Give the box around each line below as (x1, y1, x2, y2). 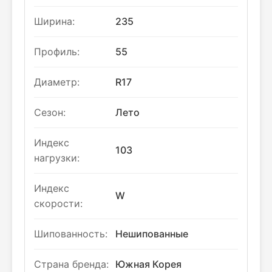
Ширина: (34, 15, 75, 27)
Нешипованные (115, 228, 188, 240)
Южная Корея (115, 258, 182, 270)
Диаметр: (34, 76, 80, 88)
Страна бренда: (34, 258, 109, 270)
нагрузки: (34, 152, 80, 164)
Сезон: (34, 106, 66, 118)
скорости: (34, 197, 83, 209)
